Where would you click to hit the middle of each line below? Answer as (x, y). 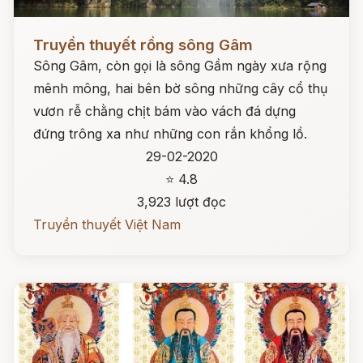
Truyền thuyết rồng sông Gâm (143, 45)
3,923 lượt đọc (181, 202)
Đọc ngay (43, 32)
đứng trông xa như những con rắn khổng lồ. (170, 134)
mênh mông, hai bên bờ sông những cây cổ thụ (180, 88)
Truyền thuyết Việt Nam (107, 224)
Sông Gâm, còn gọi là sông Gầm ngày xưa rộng (180, 66)
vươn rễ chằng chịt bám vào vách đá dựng (164, 111)
